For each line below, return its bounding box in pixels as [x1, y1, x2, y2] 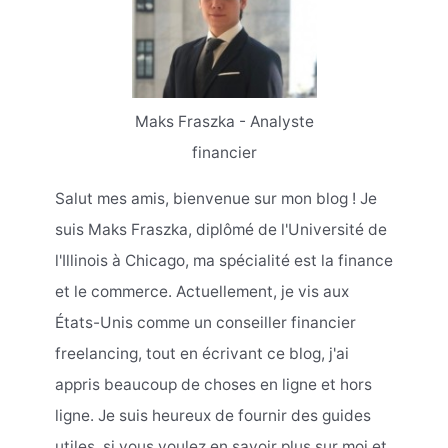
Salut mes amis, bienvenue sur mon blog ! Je [54, 189, 377, 209]
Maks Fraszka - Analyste [134, 111, 314, 131]
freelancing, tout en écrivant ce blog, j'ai [54, 344, 349, 364]
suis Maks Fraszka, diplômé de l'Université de [54, 220, 387, 240]
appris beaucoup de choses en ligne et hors [54, 375, 372, 395]
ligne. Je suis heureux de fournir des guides [54, 406, 371, 426]
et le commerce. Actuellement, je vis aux [54, 282, 349, 302]
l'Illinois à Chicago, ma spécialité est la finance [54, 251, 393, 271]
